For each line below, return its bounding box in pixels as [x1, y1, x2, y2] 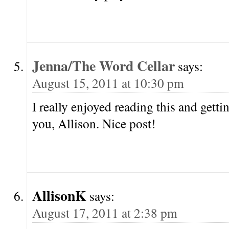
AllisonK [32, 185, 86, 206]
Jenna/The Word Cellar [32, 55, 175, 76]
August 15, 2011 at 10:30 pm [32, 74, 184, 92]
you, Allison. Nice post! [32, 114, 155, 132]
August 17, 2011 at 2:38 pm [32, 204, 177, 222]
